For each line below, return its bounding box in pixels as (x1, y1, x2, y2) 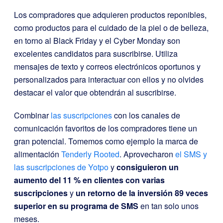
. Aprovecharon (119, 148, 175, 160)
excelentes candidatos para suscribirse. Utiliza (14, 48, 178, 60)
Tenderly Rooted (61, 148, 119, 160)
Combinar (14, 110, 51, 121)
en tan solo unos (138, 200, 199, 212)
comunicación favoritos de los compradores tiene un (14, 122, 197, 134)
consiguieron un (116, 161, 179, 173)
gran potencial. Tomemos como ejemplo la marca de (14, 135, 198, 147)
